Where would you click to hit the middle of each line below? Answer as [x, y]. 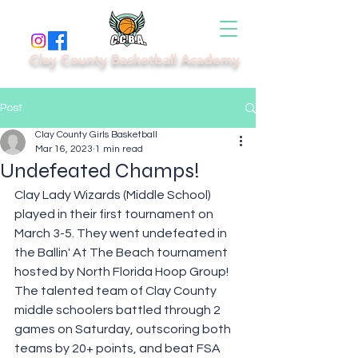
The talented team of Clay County [117, 291]
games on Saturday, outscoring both [124, 329]
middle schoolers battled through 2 [119, 310]
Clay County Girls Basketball [96, 135]
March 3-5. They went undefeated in [122, 233]
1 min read [119, 149]
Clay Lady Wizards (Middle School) [114, 195]
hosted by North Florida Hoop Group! [123, 272]
